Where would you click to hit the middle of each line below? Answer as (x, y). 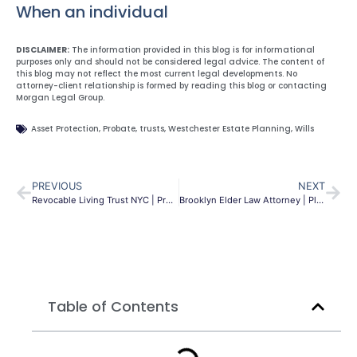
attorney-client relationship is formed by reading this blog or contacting (171, 85)
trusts (152, 129)
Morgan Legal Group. (60, 97)
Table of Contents (113, 307)
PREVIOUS (57, 186)
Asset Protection (65, 129)
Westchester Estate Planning (229, 129)
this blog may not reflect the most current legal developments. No (157, 73)
